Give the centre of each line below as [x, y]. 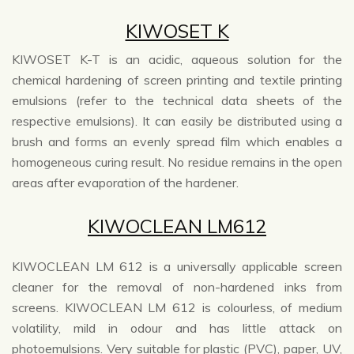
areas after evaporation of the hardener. [125, 183]
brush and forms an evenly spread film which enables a [177, 142]
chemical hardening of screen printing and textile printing [177, 80]
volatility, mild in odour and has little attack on [177, 328]
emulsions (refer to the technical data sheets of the [177, 101]
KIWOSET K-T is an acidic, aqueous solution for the [177, 60]
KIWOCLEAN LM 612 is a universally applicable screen [177, 267]
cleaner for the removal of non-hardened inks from [177, 287]
